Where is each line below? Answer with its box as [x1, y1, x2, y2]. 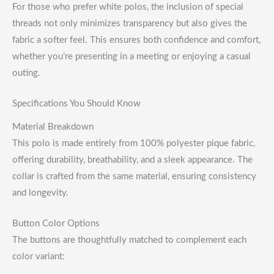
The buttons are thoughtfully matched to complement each [12, 235, 246, 245]
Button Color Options [12, 218, 100, 228]
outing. [12, 68, 40, 78]
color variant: [12, 251, 65, 261]
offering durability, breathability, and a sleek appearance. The [12, 155, 253, 165]
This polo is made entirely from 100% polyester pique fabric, [12, 138, 255, 148]
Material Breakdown [12, 122, 94, 131]
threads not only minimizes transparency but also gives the [12, 19, 247, 29]
